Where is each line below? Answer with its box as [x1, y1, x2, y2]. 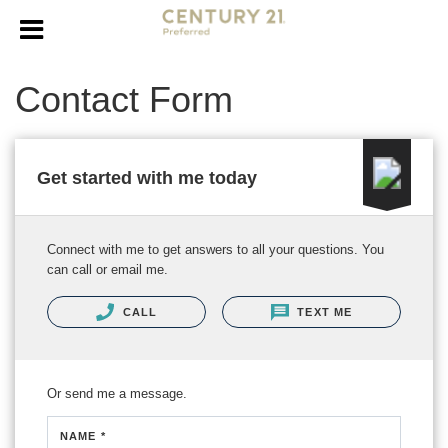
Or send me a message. [47, 386, 187, 402]
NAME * [60, 430, 106, 443]
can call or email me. [47, 262, 168, 277]
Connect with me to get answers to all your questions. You [47, 242, 384, 257]
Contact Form [15, 79, 233, 120]
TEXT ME [293, 306, 353, 318]
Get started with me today [37, 167, 257, 188]
